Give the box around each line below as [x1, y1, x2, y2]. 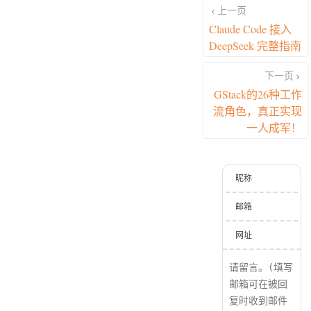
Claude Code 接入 [209, 22, 292, 37]
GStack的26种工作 [214, 87, 302, 102]
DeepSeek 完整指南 [209, 38, 301, 53]
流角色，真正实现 [213, 103, 302, 119]
